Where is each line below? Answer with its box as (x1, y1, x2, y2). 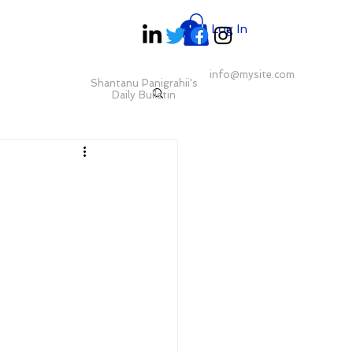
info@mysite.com (209, 69, 295, 80)
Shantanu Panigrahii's (90, 77, 198, 89)
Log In (211, 22, 247, 36)
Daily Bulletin (112, 89, 176, 101)
